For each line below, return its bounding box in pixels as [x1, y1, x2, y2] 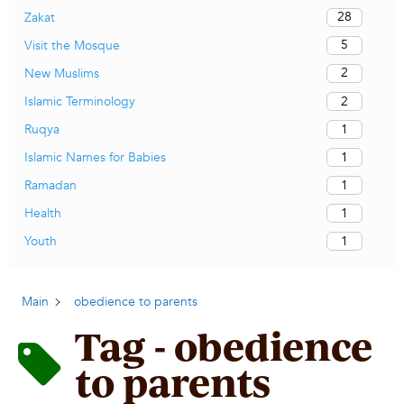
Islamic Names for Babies [24, 149, 166, 167]
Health [24, 205, 61, 223]
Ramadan [24, 177, 77, 195]
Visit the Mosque [24, 36, 120, 54]
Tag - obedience [75, 320, 372, 372]
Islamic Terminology [24, 93, 135, 110]
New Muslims [24, 64, 99, 82]
